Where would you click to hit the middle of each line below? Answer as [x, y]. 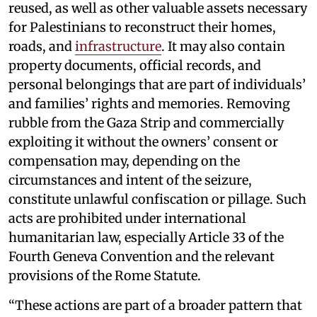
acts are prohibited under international [127, 219]
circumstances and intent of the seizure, [130, 180]
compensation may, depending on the [124, 161]
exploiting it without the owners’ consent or [143, 142]
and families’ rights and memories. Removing [149, 104]
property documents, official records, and [135, 66]
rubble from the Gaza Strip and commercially [146, 123]
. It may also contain [223, 47]
